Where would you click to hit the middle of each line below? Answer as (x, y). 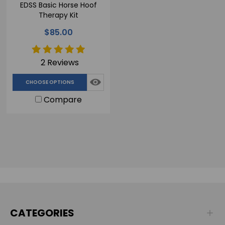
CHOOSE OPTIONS (50, 82)
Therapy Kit (58, 15)
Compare (63, 99)
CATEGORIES (42, 213)
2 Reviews (60, 62)
